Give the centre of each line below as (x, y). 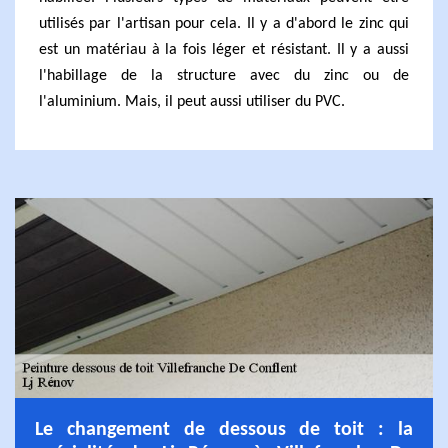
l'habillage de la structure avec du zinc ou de (224, 76)
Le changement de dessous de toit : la (224, 430)
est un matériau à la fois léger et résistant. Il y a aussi (224, 50)
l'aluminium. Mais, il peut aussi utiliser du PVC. (192, 102)
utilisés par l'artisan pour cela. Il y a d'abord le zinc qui (224, 24)
